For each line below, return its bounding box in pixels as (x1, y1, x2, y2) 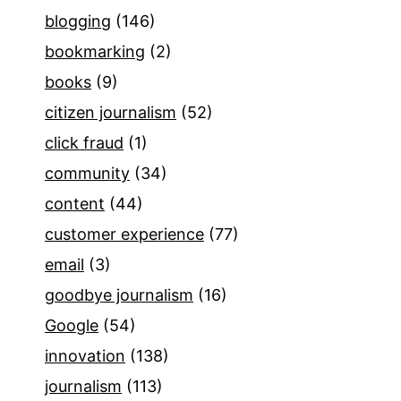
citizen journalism (45, 102, 176, 122)
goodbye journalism (45, 285, 193, 304)
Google (45, 315, 98, 335)
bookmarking (45, 41, 145, 61)
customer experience (45, 224, 204, 243)
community (45, 163, 130, 183)
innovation (45, 346, 125, 365)
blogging (45, 11, 111, 30)
